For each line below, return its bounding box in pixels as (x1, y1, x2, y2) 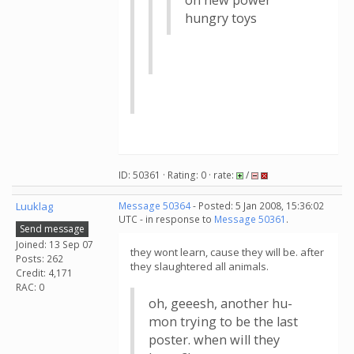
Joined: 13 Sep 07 (16, 237, 93, 251)
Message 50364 (119, 199, 190, 213)
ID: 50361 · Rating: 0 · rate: (119, 168, 236, 182)
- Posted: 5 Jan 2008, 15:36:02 (190, 199, 324, 213)
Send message (20, 221, 85, 235)
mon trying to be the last (149, 313, 298, 330)
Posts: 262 (16, 251, 63, 265)
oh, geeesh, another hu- (149, 295, 292, 312)
